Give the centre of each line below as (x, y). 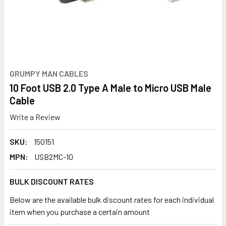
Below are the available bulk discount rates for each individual (112, 199)
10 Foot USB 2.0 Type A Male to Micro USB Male (110, 88)
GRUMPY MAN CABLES (49, 73)
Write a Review (35, 117)
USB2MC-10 (54, 156)
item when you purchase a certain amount (80, 211)
